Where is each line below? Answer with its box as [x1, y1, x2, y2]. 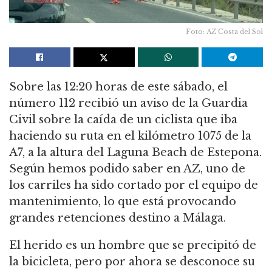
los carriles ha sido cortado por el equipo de [9, 178, 258, 192]
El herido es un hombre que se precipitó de [9, 238, 256, 252]
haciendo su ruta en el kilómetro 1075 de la [9, 129, 251, 143]
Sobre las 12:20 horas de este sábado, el [9, 80, 228, 93]
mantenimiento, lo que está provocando [9, 194, 236, 208]
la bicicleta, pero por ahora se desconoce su [9, 254, 255, 268]
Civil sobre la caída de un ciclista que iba [9, 112, 237, 126]
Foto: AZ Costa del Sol [186, 27, 263, 36]
